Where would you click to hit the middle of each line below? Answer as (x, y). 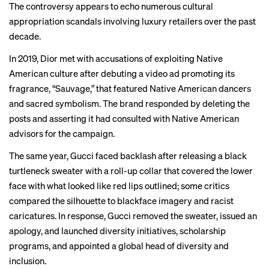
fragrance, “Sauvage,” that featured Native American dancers (130, 88)
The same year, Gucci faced (65, 156)
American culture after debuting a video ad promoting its (122, 73)
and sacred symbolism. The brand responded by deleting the (129, 103)
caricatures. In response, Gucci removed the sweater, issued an (133, 216)
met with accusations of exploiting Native (140, 58)
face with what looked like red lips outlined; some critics (119, 186)
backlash (138, 156)
